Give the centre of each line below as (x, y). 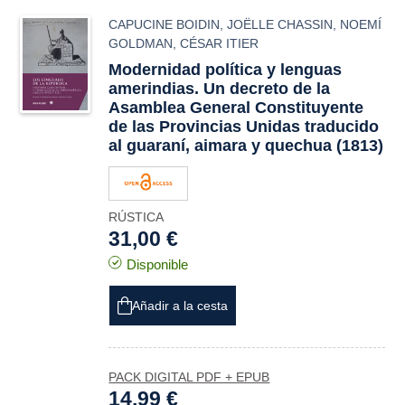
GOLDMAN (141, 43)
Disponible (158, 264)
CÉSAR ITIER (220, 43)
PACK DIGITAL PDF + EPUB (189, 377)
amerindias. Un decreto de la (220, 89)
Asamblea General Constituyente (236, 108)
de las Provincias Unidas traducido (244, 127)
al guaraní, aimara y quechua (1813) (246, 146)
